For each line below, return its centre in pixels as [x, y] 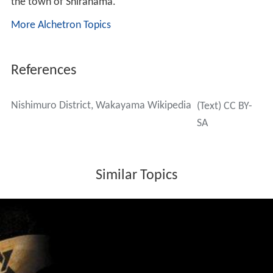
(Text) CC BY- [224, 106]
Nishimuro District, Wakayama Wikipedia [101, 105]
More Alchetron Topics [61, 25]
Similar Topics [136, 175]
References [43, 70]
